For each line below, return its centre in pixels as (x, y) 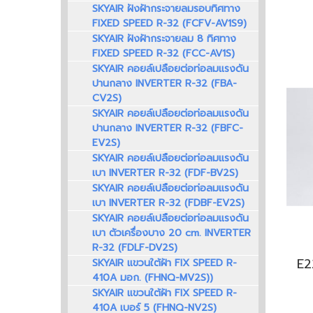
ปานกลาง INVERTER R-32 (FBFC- (168, 129)
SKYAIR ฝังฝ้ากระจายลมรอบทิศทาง (166, 9)
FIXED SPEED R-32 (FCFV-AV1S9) (169, 24)
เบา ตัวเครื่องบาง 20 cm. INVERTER (172, 233)
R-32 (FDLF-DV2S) (135, 248)
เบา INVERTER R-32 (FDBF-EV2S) (168, 203)
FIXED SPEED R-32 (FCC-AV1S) (163, 54)
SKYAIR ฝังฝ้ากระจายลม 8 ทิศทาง (164, 39)
